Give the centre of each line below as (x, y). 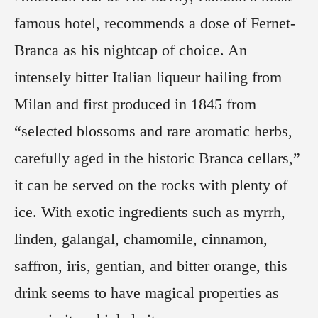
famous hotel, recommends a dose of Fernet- (155, 23)
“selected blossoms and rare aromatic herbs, (153, 131)
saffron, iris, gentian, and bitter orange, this (151, 266)
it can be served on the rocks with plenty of (151, 185)
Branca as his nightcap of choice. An (131, 50)
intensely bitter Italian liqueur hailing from (148, 77)
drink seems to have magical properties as (147, 293)
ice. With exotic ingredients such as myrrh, (150, 212)
